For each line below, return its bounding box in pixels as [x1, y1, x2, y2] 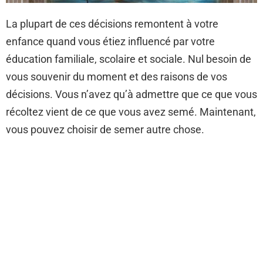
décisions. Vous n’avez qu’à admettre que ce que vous [6, 88, 257, 100]
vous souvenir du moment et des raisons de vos [6, 70, 227, 83]
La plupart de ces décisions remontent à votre [6, 18, 218, 30]
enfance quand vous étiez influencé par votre [6, 35, 215, 48]
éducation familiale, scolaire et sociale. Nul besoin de [6, 53, 251, 65]
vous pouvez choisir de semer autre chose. [6, 123, 204, 136]
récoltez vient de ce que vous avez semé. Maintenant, [6, 106, 256, 118]
